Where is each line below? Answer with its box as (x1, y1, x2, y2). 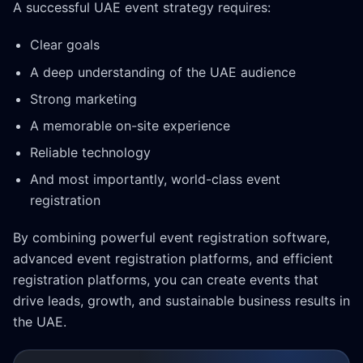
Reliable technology (29, 144, 151, 161)
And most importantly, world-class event (29, 171, 280, 188)
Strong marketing (29, 90, 137, 107)
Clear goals (29, 36, 100, 53)
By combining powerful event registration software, (13, 229, 330, 246)
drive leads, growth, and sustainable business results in (13, 293, 350, 310)
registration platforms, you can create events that (13, 271, 318, 288)
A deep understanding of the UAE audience (29, 63, 296, 80)
